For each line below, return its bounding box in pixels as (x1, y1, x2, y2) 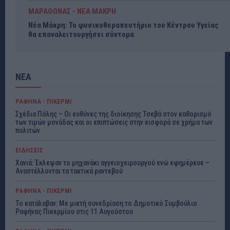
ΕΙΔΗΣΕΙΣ (15, 146, 43, 154)
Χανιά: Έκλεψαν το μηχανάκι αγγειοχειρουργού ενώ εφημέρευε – (15, 159, 209, 167)
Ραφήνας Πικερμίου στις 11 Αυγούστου (15, 207, 133, 216)
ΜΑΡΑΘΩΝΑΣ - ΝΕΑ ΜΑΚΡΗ (28, 7, 116, 16)
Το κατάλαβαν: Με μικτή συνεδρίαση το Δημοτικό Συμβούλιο (15, 199, 197, 207)
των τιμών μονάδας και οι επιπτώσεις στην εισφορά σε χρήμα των (15, 118, 213, 126)
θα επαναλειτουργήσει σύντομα (28, 30, 134, 39)
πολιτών (15, 126, 40, 135)
